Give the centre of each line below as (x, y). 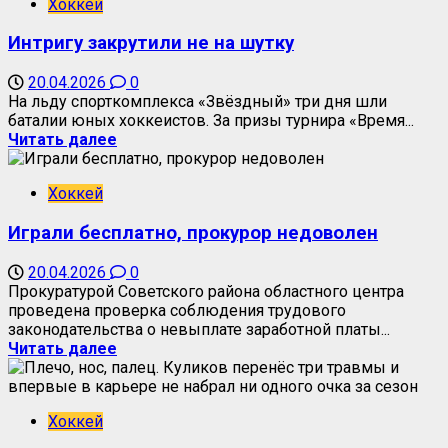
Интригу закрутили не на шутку (151, 43)
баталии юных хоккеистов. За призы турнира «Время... (211, 121)
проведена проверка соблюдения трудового (177, 310)
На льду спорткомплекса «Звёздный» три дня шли (197, 102)
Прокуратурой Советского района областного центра (206, 291)
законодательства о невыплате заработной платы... (199, 329)
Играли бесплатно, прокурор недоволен (193, 232)
